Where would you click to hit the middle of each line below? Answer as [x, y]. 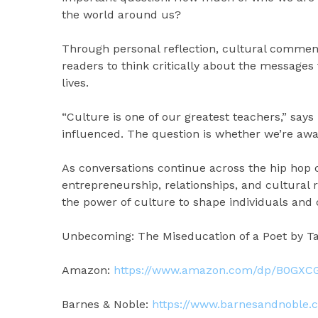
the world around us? [121, 15]
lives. [75, 83]
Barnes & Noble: [107, 304]
